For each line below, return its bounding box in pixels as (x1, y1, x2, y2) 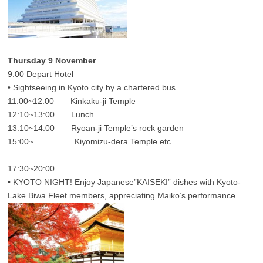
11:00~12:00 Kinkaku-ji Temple (8, 96, 136, 106)
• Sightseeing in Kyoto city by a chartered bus (8, 83, 176, 93)
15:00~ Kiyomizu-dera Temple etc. (8, 137, 174, 147)
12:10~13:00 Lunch (8, 110, 95, 120)
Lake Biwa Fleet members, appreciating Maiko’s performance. (8, 191, 238, 201)
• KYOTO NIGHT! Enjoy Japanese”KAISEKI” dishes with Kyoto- (8, 177, 241, 187)
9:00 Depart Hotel (8, 69, 74, 79)
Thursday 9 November (8, 56, 96, 66)
